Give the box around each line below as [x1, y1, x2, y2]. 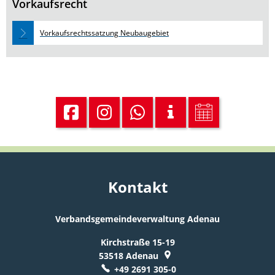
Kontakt [107, 177, 168, 197]
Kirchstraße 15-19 [100, 236, 175, 248]
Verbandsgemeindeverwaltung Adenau [55, 213, 220, 225]
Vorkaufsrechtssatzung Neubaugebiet [40, 28, 169, 38]
